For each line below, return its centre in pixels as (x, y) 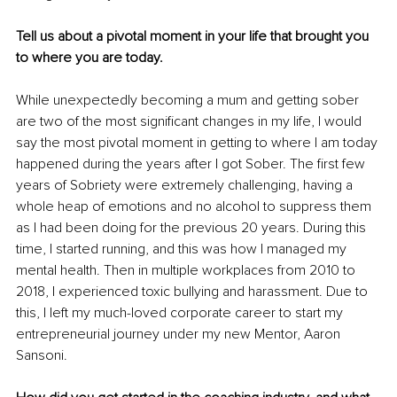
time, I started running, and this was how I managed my (183, 249)
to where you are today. (90, 57)
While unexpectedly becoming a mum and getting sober (189, 100)
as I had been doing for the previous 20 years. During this (193, 227)
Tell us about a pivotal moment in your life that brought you (194, 36)
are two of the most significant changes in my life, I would (191, 121)
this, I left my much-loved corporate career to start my (181, 312)
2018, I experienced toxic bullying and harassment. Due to (194, 291)
